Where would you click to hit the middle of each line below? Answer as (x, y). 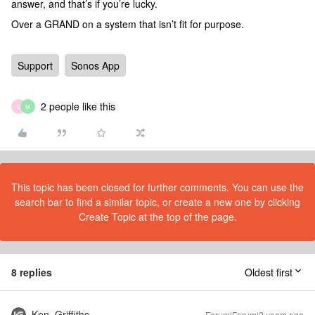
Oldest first (269, 272)
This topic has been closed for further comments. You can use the (157, 187)
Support (35, 65)
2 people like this (78, 106)
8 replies (32, 272)
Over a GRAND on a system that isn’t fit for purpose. (128, 24)
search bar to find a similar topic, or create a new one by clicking (157, 202)
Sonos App (95, 65)
